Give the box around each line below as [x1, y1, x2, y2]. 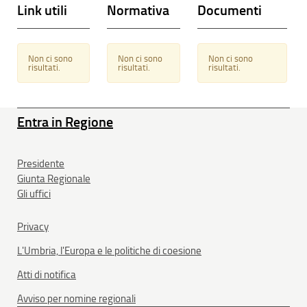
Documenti [197, 2, 262, 19]
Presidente [17, 158, 64, 171]
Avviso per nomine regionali [17, 293, 136, 306]
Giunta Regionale [17, 173, 90, 186]
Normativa [107, 2, 170, 19]
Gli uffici [17, 188, 51, 201]
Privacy [17, 221, 49, 234]
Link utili [17, 2, 67, 19]
